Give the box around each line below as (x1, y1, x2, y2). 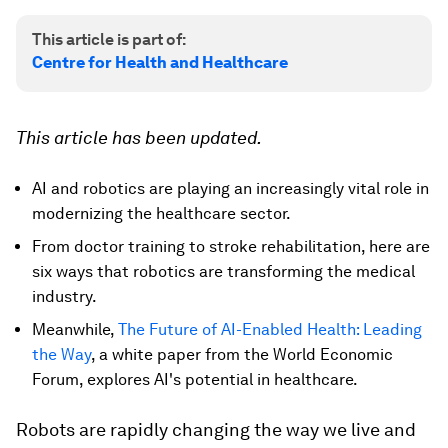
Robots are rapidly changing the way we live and (16, 419, 416, 440)
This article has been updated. (16, 127, 262, 148)
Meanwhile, (32, 320, 118, 339)
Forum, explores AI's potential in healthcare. (32, 370, 358, 389)
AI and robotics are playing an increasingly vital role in (32, 179, 429, 198)
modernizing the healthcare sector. (32, 204, 291, 223)
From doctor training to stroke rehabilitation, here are (32, 237, 430, 256)
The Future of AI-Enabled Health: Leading (118, 320, 422, 339)
